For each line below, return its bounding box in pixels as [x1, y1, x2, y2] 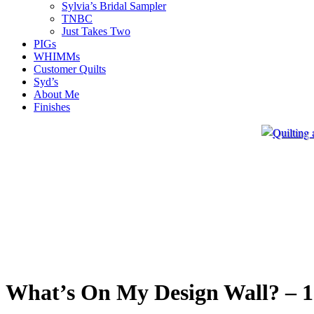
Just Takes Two [62, 25, 130, 37]
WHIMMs [34, 50, 80, 62]
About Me [34, 88, 79, 100]
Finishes [34, 101, 70, 113]
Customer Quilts [34, 63, 106, 75]
